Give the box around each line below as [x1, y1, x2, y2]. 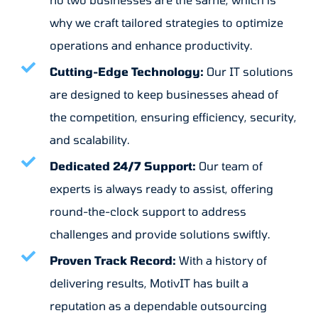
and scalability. [50, 133, 130, 147]
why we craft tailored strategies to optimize [50, 16, 283, 30]
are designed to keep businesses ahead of [50, 87, 278, 102]
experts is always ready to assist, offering [50, 182, 273, 196]
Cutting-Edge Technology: [50, 65, 204, 79]
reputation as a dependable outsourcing [50, 299, 267, 313]
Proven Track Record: [50, 253, 176, 268]
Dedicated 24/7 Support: [50, 159, 196, 173]
